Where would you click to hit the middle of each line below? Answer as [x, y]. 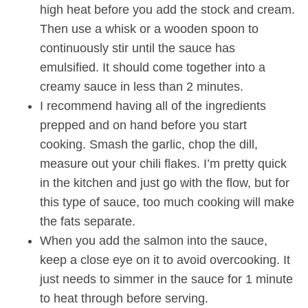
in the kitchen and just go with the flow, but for [164, 183]
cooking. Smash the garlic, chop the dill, [148, 144]
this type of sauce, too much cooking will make [167, 202]
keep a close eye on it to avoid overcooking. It [165, 260]
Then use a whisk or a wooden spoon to [149, 29]
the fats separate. [87, 221]
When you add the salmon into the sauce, [153, 240]
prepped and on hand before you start [143, 125]
